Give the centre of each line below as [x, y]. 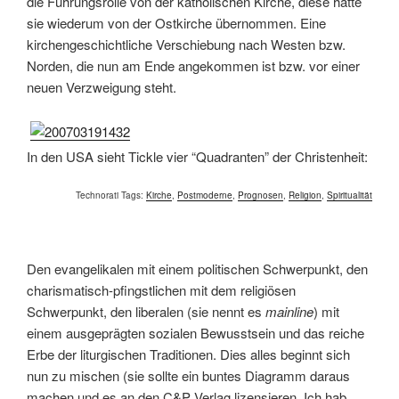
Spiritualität [350, 195]
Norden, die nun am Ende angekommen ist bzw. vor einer [193, 65]
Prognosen [261, 195]
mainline [289, 311]
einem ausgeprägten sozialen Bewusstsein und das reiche [195, 332]
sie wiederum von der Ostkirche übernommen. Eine [176, 22]
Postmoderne [205, 195]
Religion [305, 195]
